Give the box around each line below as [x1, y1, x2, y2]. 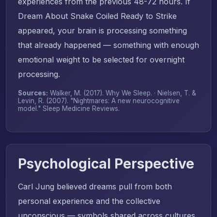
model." [18, 104, 43, 112]
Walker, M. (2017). [48, 89, 106, 97]
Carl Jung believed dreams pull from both [18, 181, 172, 191]
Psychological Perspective [18, 155, 194, 172]
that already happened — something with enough [18, 40, 199, 50]
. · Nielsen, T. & [151, 89, 196, 97]
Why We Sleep [106, 89, 151, 97]
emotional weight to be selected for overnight [18, 54, 185, 64]
